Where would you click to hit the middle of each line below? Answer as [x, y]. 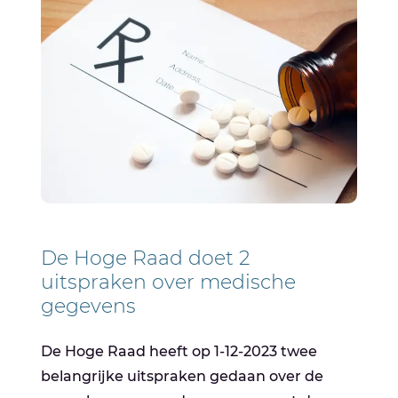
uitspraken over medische [169, 283]
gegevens [89, 306]
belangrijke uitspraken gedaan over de [183, 377]
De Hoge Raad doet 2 [146, 259]
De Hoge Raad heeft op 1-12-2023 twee [179, 352]
